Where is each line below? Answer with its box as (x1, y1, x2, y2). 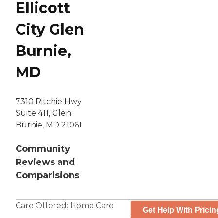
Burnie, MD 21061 (16, 120, 82, 130)
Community (16, 144, 70, 155)
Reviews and (16, 157, 75, 168)
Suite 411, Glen (16, 109, 71, 118)
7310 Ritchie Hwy (16, 97, 82, 107)
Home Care (70, 201, 114, 211)
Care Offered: (16, 201, 70, 211)
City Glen (16, 20, 84, 39)
